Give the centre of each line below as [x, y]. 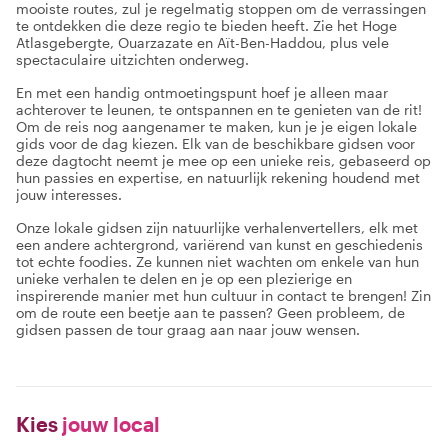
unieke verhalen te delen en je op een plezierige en [184, 278]
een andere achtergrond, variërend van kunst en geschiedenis [219, 244]
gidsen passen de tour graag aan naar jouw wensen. [188, 329]
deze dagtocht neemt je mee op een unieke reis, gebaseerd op [223, 160]
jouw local [109, 424]
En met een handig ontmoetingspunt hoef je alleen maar [202, 92]
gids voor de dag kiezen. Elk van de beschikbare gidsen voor [215, 143]
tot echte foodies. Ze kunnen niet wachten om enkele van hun [217, 261]
